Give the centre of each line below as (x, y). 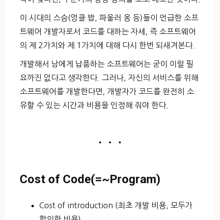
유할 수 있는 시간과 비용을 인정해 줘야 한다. (94, 105)
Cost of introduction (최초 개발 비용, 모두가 (116, 205)
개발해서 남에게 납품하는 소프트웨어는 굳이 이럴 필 (107, 64)
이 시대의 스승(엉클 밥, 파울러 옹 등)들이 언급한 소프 (109, 18)
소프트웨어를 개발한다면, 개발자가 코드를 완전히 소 (107, 91)
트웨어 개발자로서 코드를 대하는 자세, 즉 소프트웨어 (108, 31)
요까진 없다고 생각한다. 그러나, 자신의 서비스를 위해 (109, 78)
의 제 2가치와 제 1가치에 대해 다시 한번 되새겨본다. (107, 45)
